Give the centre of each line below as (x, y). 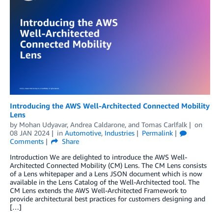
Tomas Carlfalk (164, 124)
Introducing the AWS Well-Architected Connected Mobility (110, 105)
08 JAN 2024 (30, 133)
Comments (27, 141)
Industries (119, 133)
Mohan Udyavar (43, 124)
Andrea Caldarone (97, 124)
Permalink (157, 133)
